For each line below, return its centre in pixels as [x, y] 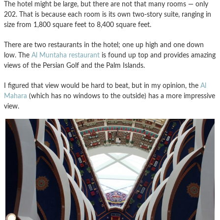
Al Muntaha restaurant [66, 55]
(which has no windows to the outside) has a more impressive [121, 96]
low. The [18, 55]
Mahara [15, 96]
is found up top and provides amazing [158, 55]
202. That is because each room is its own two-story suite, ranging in [108, 14]
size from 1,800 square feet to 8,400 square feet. [78, 25]
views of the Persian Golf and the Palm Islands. [74, 65]
